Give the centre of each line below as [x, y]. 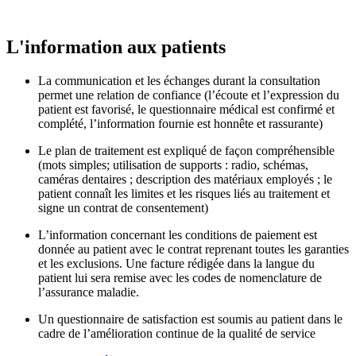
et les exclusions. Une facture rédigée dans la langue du [176, 263]
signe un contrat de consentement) [123, 207]
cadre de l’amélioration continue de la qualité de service [177, 333]
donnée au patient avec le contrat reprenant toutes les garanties [193, 249]
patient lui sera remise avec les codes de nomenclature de [180, 277]
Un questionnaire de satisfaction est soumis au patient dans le [190, 319]
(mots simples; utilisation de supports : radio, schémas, [173, 164]
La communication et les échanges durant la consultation [179, 80]
